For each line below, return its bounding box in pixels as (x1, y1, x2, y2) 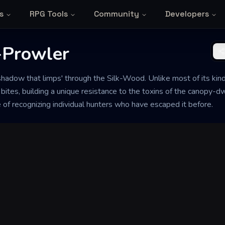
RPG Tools (29, 9, 68, 19)
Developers (165, 9, 209, 19)
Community (93, 9, 139, 19)
